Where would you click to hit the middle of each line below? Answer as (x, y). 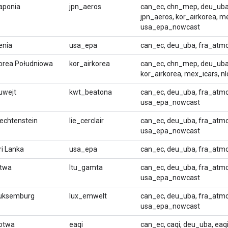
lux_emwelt (88, 196)
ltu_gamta (86, 167)
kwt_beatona (91, 92)
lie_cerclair (87, 120)
